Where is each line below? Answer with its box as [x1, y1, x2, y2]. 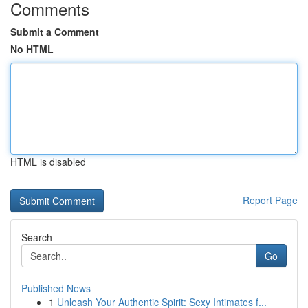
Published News [21, 281, 91, 295]
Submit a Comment [10, 25, 99, 38]
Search [21, 230, 52, 244]
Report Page [243, 193, 298, 207]
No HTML [10, 42, 54, 56]
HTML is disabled [10, 155, 86, 168]
